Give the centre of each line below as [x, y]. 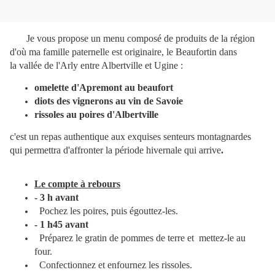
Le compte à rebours [77, 184]
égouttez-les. [154, 211]
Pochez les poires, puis [84, 211]
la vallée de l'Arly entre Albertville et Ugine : [96, 66]
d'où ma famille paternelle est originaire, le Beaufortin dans [123, 52]
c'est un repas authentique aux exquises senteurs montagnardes [130, 137]
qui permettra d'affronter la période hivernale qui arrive [115, 150]
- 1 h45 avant [61, 225]
